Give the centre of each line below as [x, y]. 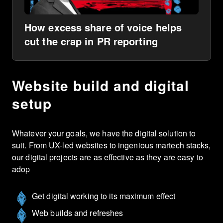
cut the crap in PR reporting [91, 41]
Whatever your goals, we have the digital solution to [104, 133]
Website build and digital [101, 86]
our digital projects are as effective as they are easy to [108, 157]
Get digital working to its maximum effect [104, 196]
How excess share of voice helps [103, 27]
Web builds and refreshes [78, 213]
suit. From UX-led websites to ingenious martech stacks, [111, 145]
